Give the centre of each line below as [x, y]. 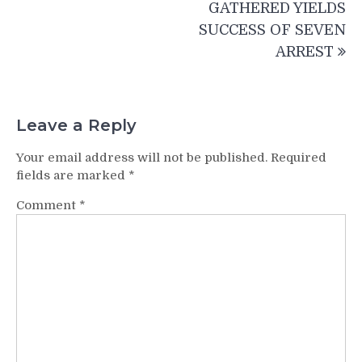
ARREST [305, 52]
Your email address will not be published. [142, 157]
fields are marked [72, 175]
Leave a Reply [76, 125]
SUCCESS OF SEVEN [272, 30]
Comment [48, 205]
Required [299, 157]
